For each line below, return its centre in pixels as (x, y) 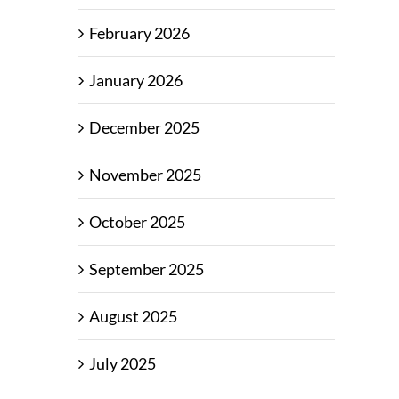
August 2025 (133, 317)
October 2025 (137, 222)
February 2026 (139, 33)
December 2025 (144, 128)
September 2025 (147, 269)
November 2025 (145, 175)
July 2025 (122, 364)
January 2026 (136, 81)
